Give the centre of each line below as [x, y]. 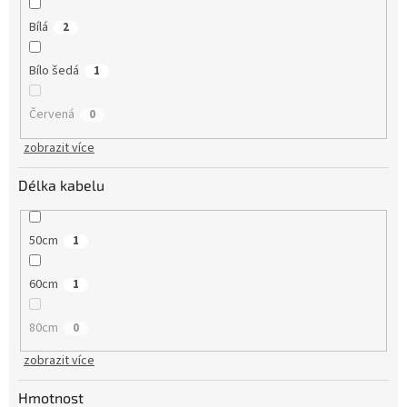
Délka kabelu [61, 184]
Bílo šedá [54, 71]
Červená [51, 115]
